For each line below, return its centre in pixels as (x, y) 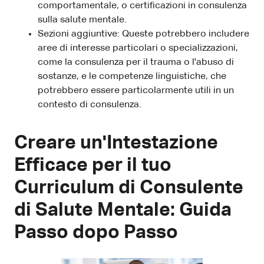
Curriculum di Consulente (129, 188)
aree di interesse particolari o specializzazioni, (138, 48)
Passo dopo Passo (96, 232)
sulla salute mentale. (82, 20)
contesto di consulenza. (90, 105)
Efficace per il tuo (93, 165)
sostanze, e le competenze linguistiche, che (132, 76)
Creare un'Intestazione (116, 143)
